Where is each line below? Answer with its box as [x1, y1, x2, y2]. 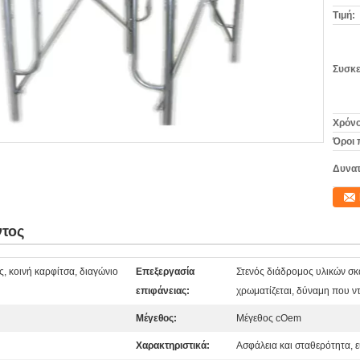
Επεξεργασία [136, 266, 194, 277]
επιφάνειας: [136, 285, 190, 297]
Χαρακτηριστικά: [136, 340, 210, 351]
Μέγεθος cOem [236, 313, 301, 324]
